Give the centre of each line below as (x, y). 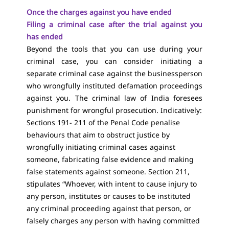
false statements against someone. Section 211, (108, 171)
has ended (46, 37)
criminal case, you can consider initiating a (114, 61)
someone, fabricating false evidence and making (110, 159)
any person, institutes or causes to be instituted (109, 196)
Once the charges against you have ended (99, 12)
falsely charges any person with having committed (113, 221)
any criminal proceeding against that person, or (109, 208)
